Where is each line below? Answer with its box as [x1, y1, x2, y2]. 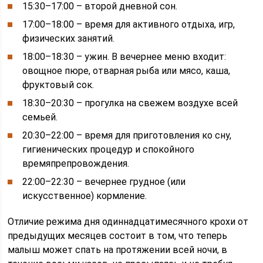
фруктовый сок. [22, 79, 95, 90]
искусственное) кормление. [22, 190, 147, 201]
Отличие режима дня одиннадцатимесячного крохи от [8, 216, 249, 227]
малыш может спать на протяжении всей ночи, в [8, 244, 228, 255]
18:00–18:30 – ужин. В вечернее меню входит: [22, 51, 227, 62]
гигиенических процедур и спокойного [22, 144, 195, 155]
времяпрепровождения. [22, 158, 130, 169]
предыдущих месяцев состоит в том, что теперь [8, 230, 228, 241]
